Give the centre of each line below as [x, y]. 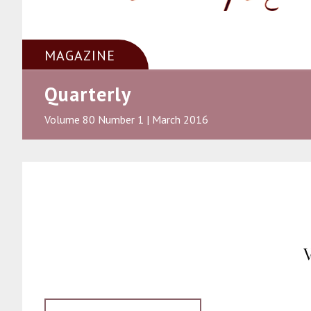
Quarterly [88, 94]
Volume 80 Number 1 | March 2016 [126, 119]
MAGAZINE [80, 55]
